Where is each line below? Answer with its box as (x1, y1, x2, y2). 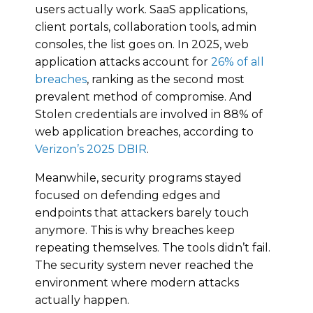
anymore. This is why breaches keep (35, 223, 235, 237)
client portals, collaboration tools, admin (35, 20, 256, 34)
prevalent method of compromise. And (35, 89, 252, 103)
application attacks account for (35, 54, 211, 68)
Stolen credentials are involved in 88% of (35, 107, 263, 121)
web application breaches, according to (35, 124, 254, 138)
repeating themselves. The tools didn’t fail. (35, 240, 270, 254)
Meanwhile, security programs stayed (35, 170, 242, 184)
